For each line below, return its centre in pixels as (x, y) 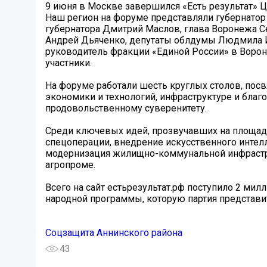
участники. (69, 63)
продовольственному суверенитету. (126, 108)
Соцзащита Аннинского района (114, 233)
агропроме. (70, 165)
